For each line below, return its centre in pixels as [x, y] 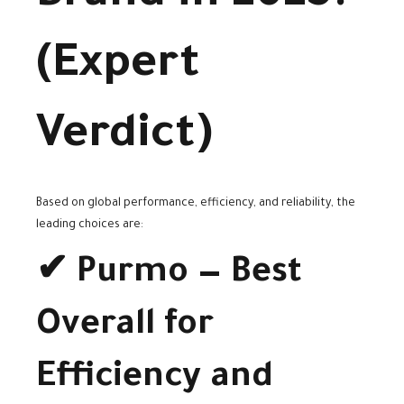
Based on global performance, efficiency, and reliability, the [196, 204]
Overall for [125, 328]
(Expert [118, 67]
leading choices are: [90, 226]
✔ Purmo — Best [169, 275]
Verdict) [124, 138]
